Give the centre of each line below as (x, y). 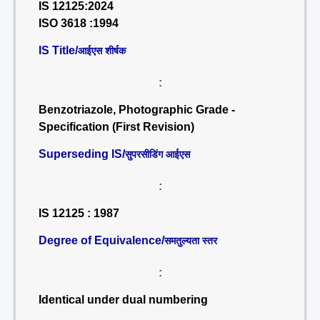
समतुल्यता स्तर (191, 241)
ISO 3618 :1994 (79, 23)
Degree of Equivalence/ (101, 240)
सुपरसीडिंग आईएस (157, 154)
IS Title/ (58, 50)
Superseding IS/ (82, 154)
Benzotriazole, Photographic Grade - (137, 110)
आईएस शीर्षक (102, 51)
